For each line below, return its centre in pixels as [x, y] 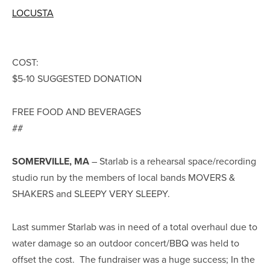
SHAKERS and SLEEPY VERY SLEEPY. [92, 193]
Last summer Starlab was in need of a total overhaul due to [135, 226]
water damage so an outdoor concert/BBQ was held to [126, 243]
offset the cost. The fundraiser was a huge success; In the [133, 259]
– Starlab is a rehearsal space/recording [173, 161]
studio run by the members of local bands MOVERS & [124, 177]
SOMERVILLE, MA [51, 161]
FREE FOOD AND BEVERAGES [77, 111]
